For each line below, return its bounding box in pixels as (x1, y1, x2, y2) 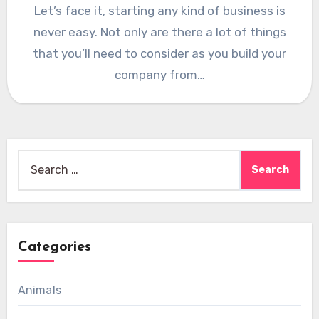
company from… (114, 68, 205, 83)
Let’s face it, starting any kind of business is (33, 4, 286, 19)
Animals (17, 283, 61, 298)
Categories (17, 240, 91, 255)
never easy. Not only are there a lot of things (33, 25, 286, 40)
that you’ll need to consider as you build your (33, 46, 286, 61)
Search (16, 152, 55, 166)
